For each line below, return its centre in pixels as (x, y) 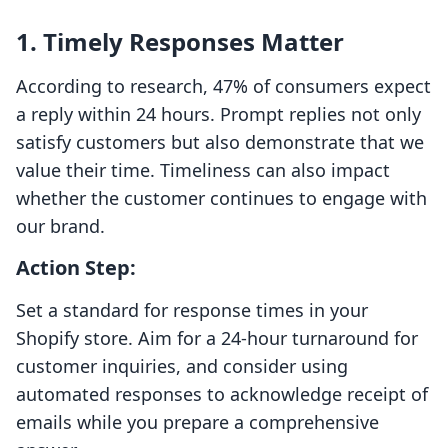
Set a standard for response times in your (192, 310)
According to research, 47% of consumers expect (223, 86)
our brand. (60, 226)
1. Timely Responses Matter (180, 42)
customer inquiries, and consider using (182, 366)
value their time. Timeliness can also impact (203, 170)
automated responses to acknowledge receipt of (222, 394)
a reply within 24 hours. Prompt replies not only (218, 114)
